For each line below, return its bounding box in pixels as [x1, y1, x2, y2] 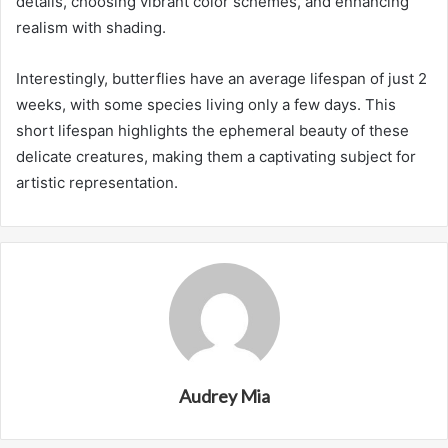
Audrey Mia [178, 384, 270, 407]
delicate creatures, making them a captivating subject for [16, 146, 416, 166]
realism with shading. [16, 17, 166, 37]
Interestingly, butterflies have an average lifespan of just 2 [16, 68, 427, 88]
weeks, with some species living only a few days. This [16, 94, 396, 114]
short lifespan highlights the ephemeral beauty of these [16, 120, 409, 140]
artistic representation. [16, 172, 178, 192]
